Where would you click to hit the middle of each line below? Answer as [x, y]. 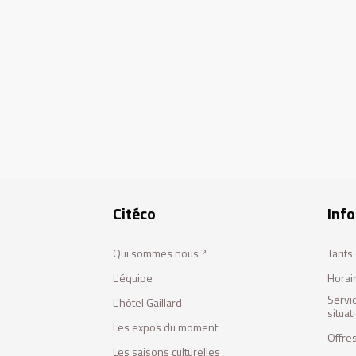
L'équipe [133, 278]
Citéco [134, 213]
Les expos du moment [165, 327]
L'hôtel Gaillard [147, 302]
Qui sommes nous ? [160, 253]
